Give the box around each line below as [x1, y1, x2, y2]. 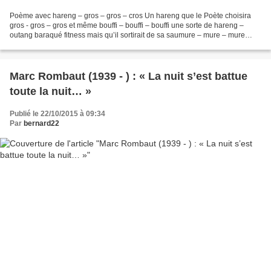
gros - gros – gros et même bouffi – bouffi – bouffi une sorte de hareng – [10, 21, 244, 30]
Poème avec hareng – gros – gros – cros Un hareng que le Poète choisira [10, 11, 251, 21]
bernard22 [24, 119, 59, 128]
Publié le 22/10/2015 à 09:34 [10, 109, 105, 119]
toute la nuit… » [10, 85, 91, 98]
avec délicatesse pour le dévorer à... [10, 41, 128, 50]
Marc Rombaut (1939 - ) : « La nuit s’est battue [10, 70, 247, 83]
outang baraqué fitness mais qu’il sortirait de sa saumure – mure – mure [10, 31, 245, 40]
